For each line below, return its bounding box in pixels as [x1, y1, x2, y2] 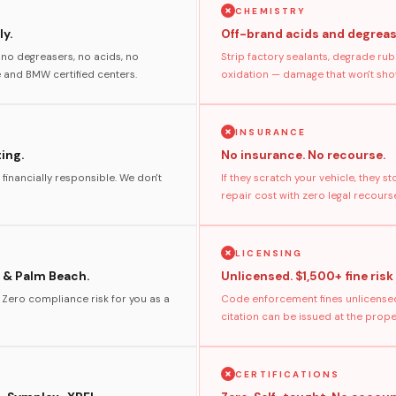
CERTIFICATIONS [235, 368, 340, 380]
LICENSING [235, 247, 303, 259]
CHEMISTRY [235, 4, 307, 17]
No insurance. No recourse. [221, 148, 385, 163]
